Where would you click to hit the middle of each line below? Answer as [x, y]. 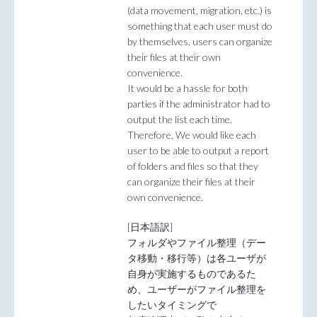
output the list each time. [180, 120]
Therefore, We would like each [192, 135]
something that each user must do [200, 26]
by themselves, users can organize [200, 42]
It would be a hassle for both [188, 88]
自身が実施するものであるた [192, 273]
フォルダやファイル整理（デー [197, 242]
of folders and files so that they [193, 166]
